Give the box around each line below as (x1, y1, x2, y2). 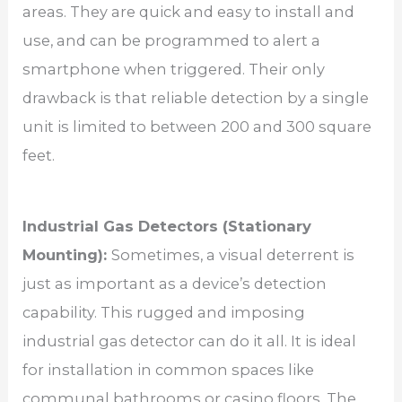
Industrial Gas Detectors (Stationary (22, 217, 312, 236)
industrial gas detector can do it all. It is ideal (22, 332, 357, 351)
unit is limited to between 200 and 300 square (22, 118, 372, 136)
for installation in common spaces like (22, 361, 315, 380)
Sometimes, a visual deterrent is (111, 246, 355, 265)
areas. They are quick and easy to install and (22, 3, 355, 22)
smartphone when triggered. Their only (22, 60, 326, 79)
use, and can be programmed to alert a (22, 31, 321, 50)
